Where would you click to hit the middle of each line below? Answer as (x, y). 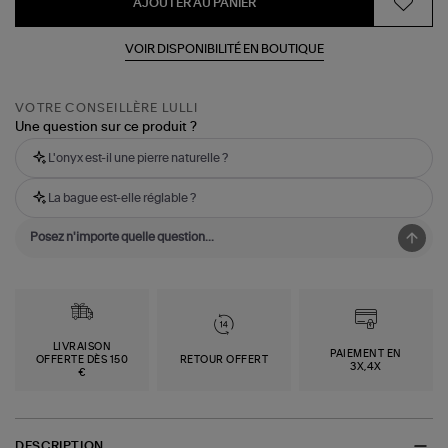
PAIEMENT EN (366, 353)
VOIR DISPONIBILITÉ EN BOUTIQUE (224, 48)
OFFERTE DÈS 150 (82, 360)
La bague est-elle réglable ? (122, 198)
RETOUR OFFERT (224, 360)
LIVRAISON (82, 347)
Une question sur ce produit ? (106, 128)
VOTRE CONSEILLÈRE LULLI (106, 108)
